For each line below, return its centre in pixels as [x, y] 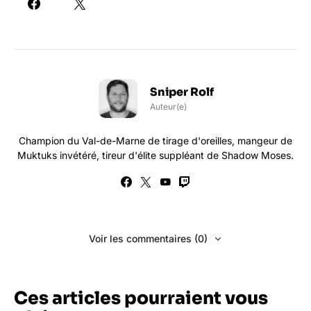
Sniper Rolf [182, 92]
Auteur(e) [168, 106]
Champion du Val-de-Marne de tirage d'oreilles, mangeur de [155, 140]
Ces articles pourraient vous [141, 298]
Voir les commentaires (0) [148, 238]
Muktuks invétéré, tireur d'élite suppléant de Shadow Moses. [155, 155]
